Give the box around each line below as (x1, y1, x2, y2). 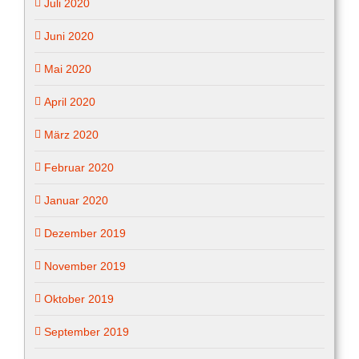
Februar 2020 (44, 160, 114, 174)
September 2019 (44, 325, 129, 338)
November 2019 (44, 259, 126, 272)
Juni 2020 (44, 29, 94, 42)
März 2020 (44, 127, 99, 141)
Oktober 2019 (44, 292, 114, 305)
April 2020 (44, 95, 95, 108)
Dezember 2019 (44, 226, 126, 240)
